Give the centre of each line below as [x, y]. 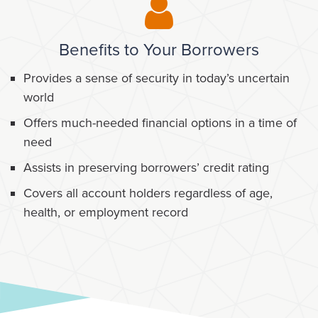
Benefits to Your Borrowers [159, 50]
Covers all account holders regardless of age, [148, 193]
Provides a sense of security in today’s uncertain [157, 78]
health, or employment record [106, 212]
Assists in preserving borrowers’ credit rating [146, 167]
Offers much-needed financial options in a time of [160, 122]
